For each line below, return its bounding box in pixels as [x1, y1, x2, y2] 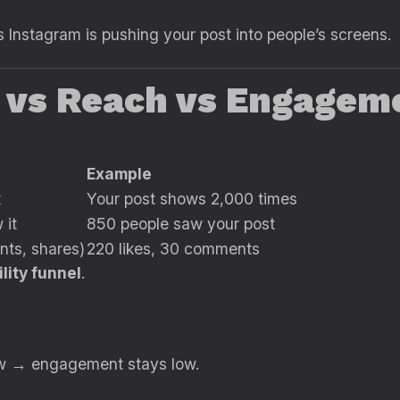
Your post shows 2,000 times [87, 189, 297, 208]
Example [87, 164, 152, 183]
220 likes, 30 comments [87, 239, 260, 258]
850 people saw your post [87, 214, 275, 233]
